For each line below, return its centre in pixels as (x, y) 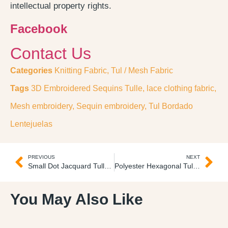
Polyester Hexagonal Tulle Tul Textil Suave (196, 166)
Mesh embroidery (41, 106)
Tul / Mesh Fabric (142, 70)
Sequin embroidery (110, 106)
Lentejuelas (31, 124)
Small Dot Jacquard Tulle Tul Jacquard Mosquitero (108, 166)
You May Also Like (77, 199)
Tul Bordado (171, 106)
